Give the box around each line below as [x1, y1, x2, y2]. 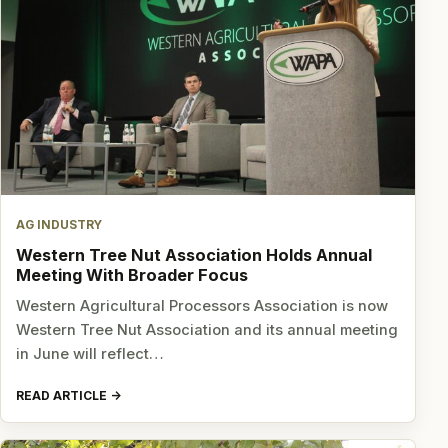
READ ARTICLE [16, 387, 108, 403]
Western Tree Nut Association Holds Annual [16, 245, 373, 266]
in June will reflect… [16, 345, 165, 364]
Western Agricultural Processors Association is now [16, 297, 389, 316]
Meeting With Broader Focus [16, 265, 249, 286]
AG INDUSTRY [16, 218, 103, 233]
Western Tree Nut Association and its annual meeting [16, 321, 399, 340]
